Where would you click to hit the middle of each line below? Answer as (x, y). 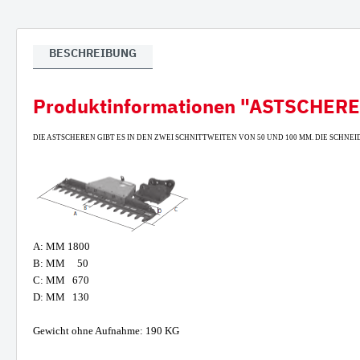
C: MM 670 (61, 280)
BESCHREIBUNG (93, 53)
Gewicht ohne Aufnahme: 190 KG (106, 331)
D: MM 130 (61, 297)
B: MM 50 (61, 263)
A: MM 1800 (61, 246)
